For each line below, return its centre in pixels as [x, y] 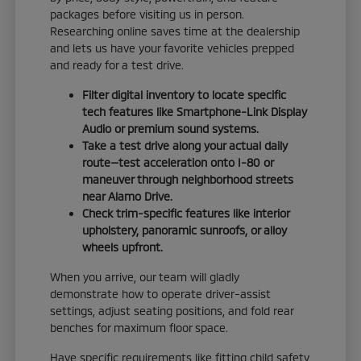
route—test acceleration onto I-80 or [178, 163]
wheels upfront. [123, 247]
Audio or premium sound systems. [171, 129]
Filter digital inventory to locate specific [185, 95]
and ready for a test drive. [117, 65]
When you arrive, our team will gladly [145, 277]
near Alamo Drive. [128, 197]
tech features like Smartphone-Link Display [195, 112]
